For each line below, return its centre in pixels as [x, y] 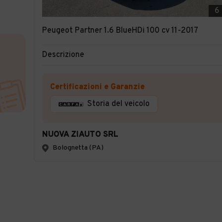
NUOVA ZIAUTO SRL [80, 135]
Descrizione [63, 55]
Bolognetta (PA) [78, 148]
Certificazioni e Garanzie [97, 87]
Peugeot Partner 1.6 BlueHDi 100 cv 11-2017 [120, 31]
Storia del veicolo [118, 104]
